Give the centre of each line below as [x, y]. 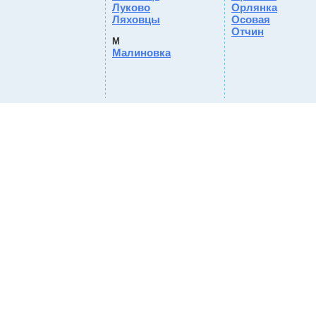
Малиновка [141, 53]
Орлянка [254, 7]
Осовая [251, 19]
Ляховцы [136, 19]
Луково [131, 7]
